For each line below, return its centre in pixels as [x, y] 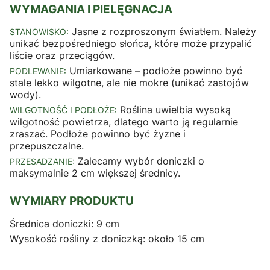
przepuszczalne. [47, 146]
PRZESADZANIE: [42, 162]
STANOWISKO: [39, 32]
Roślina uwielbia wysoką [174, 110]
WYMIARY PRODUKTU [72, 201]
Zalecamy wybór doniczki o [140, 161]
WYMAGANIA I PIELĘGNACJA [91, 9]
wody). [25, 95]
